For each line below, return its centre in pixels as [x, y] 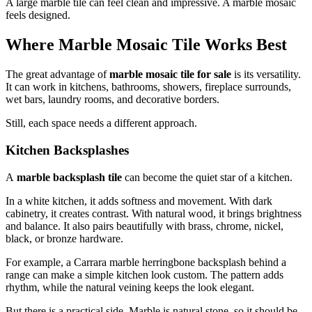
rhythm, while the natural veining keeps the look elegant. [130, 287]
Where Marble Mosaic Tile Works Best [146, 45]
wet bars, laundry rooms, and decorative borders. [112, 100]
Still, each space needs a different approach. [101, 123]
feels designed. [38, 15]
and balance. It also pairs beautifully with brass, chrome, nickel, [145, 226]
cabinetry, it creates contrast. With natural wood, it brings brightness [154, 213]
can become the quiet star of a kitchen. [207, 177]
